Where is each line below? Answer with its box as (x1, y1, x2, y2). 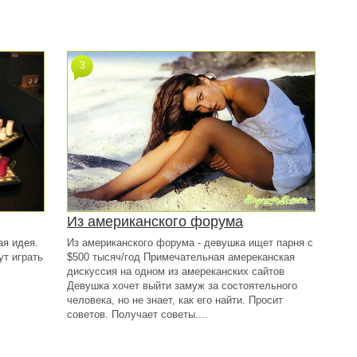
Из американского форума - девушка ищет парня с (67, 237, 313, 249)
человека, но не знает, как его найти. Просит (67, 294, 283, 306)
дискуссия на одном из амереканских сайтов (67, 265, 284, 277)
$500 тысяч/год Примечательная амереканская (67, 251, 295, 263)
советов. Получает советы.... (67, 308, 208, 320)
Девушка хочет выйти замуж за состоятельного (67, 280, 297, 292)
